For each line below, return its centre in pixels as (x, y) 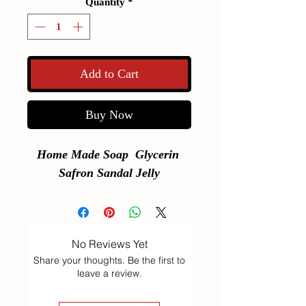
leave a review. (109, 274)
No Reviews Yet (109, 244)
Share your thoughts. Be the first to (109, 261)
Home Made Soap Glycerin (108, 155)
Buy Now (109, 115)
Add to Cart (109, 74)
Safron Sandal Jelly (109, 173)
